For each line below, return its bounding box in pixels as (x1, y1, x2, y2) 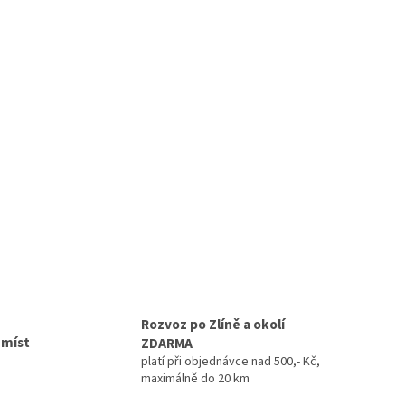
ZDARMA (140, 334, 193, 354)
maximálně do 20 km (140, 370, 250, 389)
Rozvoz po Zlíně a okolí (140, 315, 285, 335)
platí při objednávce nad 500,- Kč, (140, 353, 320, 372)
